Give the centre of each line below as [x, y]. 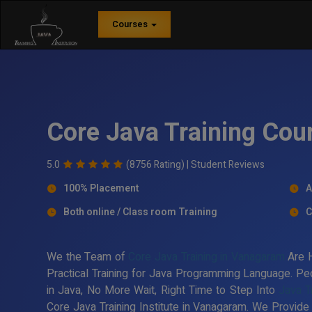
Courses [131, 24]
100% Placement [101, 188]
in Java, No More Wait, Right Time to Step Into [163, 290]
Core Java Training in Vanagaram [206, 257]
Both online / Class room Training [141, 212]
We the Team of [88, 257]
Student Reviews [228, 164]
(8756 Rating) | [159, 164]
